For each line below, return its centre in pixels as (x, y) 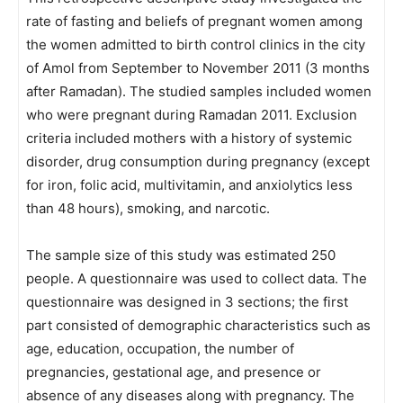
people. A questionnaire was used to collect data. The (197, 278)
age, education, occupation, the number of (160, 349)
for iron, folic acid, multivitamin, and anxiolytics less (189, 185)
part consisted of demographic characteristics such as (198, 325)
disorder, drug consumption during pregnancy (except (198, 161)
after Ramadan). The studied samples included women (199, 91)
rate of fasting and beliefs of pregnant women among (194, 21)
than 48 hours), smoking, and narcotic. (148, 208)
